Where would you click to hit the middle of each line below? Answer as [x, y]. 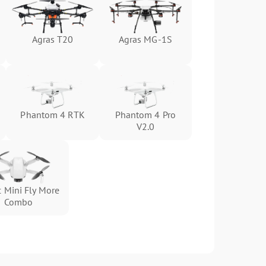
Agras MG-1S [145, 39]
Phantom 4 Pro [145, 115]
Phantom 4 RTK [53, 115]
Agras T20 [53, 39]
